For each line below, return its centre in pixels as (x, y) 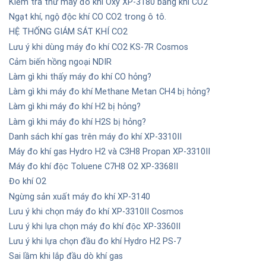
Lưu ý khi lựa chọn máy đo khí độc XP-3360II (95, 226)
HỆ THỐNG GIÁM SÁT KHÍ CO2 (68, 32)
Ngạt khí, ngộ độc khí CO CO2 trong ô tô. (88, 17)
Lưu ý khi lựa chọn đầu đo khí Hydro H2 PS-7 (95, 242)
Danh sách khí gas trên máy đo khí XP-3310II (95, 137)
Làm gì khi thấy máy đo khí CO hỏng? (80, 77)
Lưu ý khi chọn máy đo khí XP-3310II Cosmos (96, 211)
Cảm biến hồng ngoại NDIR (60, 62)
